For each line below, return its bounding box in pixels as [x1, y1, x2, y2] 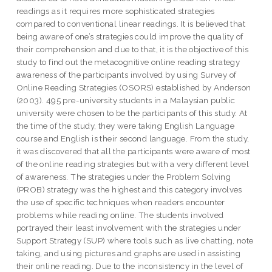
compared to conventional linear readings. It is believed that [16, 18, 246, 29]
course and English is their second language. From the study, [16, 133, 250, 143]
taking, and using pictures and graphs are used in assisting [16, 248, 241, 258]
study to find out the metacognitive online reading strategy [16, 56, 240, 67]
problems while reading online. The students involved [16, 209, 224, 220]
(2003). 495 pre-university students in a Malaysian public [16, 95, 236, 105]
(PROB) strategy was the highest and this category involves [16, 184, 242, 194]
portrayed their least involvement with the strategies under [16, 222, 242, 233]
